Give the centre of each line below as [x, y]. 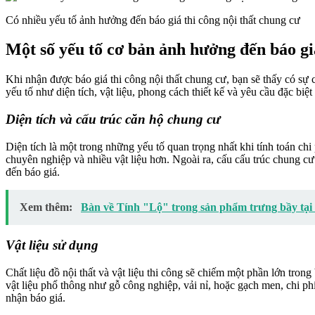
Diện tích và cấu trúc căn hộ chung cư [113, 120]
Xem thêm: [47, 207]
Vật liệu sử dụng [52, 245]
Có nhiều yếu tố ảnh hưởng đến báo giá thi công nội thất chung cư [153, 20]
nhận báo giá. [36, 298]
